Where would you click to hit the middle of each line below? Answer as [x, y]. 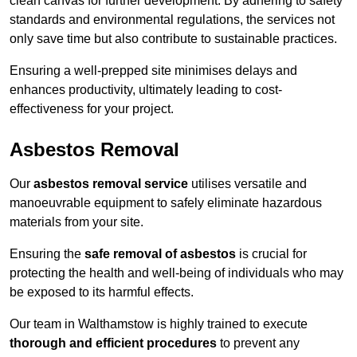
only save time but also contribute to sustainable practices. [173, 39]
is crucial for [271, 254]
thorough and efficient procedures [113, 343]
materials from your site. [76, 222]
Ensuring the [47, 254]
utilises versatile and [247, 184]
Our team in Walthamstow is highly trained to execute [159, 324]
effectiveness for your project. [92, 109]
